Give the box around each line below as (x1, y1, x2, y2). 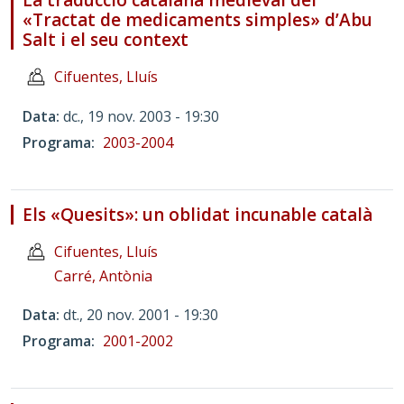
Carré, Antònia (54, 265, 152, 286)
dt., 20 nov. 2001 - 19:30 (63, 304, 218, 325)
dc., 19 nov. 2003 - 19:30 (63, 106, 219, 126)
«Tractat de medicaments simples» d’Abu (23, 8, 372, 32)
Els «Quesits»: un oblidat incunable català (23, 202, 372, 226)
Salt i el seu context (23, 28, 188, 52)
